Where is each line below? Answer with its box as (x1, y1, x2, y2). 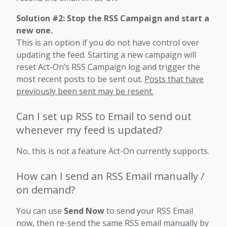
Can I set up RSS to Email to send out (16, 109, 192, 124)
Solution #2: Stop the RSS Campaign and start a (16, 13, 209, 24)
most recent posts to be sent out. (16, 73, 144, 85)
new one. (16, 25, 53, 36)
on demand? (16, 183, 75, 197)
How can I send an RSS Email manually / (16, 169, 204, 183)
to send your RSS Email (104, 205, 193, 217)
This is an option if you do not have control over (16, 37, 199, 49)
